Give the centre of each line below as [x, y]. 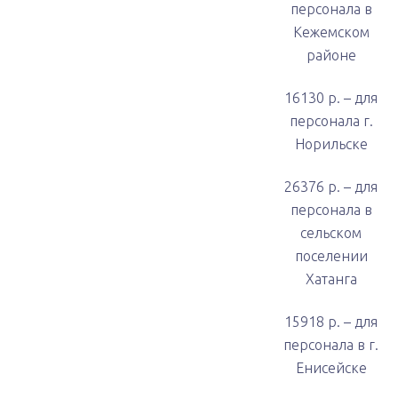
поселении [331, 256]
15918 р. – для [331, 322]
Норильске [331, 144]
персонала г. [331, 121]
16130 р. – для [331, 98]
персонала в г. [331, 345]
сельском [331, 233]
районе [331, 55]
